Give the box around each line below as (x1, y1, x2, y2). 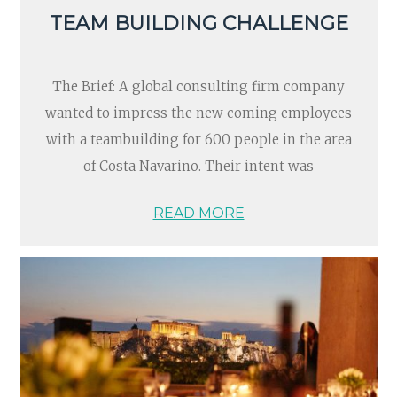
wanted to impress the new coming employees (45, 105, 352, 122)
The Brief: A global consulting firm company (52, 78, 345, 96)
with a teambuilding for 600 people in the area (45, 131, 352, 149)
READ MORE (152, 204, 245, 222)
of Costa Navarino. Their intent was (83, 158, 314, 175)
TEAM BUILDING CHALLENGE (49, 12, 348, 36)
